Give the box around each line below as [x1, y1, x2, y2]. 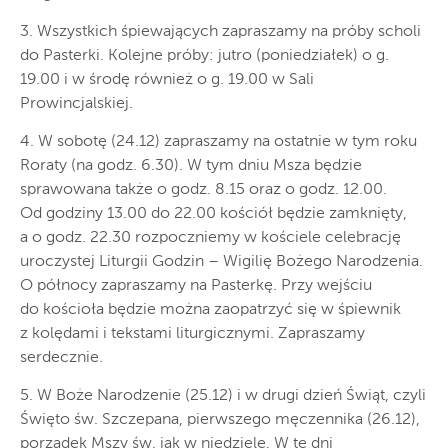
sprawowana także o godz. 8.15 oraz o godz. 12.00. [20, 181, 387, 198]
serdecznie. [20, 349, 103, 366]
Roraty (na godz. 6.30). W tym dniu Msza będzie [20, 157, 362, 174]
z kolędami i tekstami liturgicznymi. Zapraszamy [20, 325, 365, 342]
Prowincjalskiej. [20, 95, 133, 112]
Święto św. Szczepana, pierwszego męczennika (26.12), [20, 411, 420, 428]
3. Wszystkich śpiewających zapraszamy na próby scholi [20, 23, 421, 40]
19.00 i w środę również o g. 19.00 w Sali [20, 71, 314, 88]
